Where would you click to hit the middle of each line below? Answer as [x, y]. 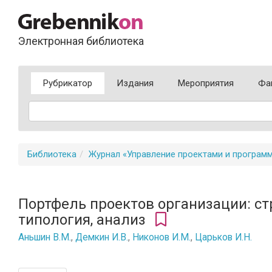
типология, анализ [84, 220]
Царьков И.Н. [223, 237]
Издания [135, 83]
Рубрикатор [68, 83]
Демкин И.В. [102, 237]
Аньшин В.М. [45, 237]
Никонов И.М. [161, 237]
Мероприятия [206, 83]
